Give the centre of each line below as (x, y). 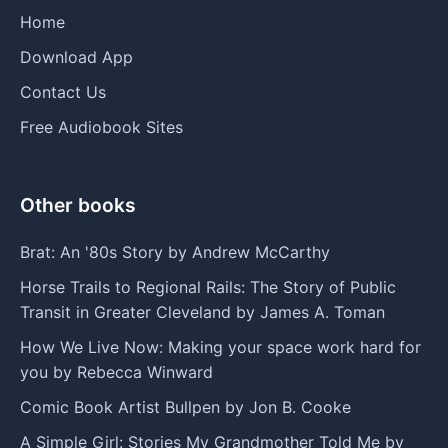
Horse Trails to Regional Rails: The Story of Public (208, 286)
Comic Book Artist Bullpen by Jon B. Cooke (185, 406)
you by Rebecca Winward (116, 371)
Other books (78, 204)
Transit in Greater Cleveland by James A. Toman (202, 311)
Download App (76, 56)
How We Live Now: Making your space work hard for (220, 346)
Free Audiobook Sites (101, 126)
